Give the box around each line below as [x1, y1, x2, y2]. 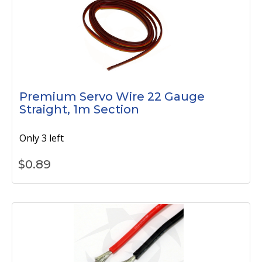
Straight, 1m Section [19, 102, 139, 116]
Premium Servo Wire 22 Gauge [19, 89, 205, 104]
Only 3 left [19, 132, 64, 144]
